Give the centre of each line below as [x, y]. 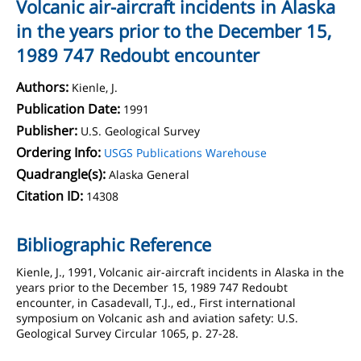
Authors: [42, 87]
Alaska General [149, 174]
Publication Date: [68, 109]
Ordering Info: [58, 152]
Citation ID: [50, 196]
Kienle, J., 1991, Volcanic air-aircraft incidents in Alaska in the [180, 272]
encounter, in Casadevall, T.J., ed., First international [156, 303]
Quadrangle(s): [61, 174]
